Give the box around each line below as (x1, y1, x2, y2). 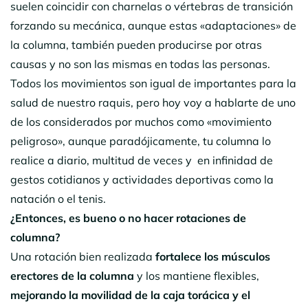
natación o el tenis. (10, 191, 106, 206)
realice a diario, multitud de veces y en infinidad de (10, 153, 273, 167)
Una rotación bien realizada (10, 249, 155, 263)
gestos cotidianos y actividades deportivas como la (10, 172, 274, 186)
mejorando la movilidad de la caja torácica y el (10, 287, 250, 302)
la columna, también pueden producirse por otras (10, 37, 262, 52)
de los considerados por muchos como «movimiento (10, 114, 272, 129)
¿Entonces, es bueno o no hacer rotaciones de (10, 210, 246, 225)
